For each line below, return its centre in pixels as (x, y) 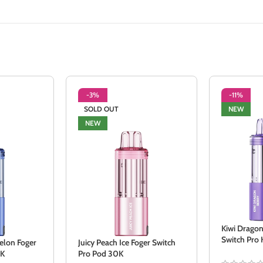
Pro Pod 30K (100, 254)
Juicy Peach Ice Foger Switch (127, 243)
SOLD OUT (101, 109)
